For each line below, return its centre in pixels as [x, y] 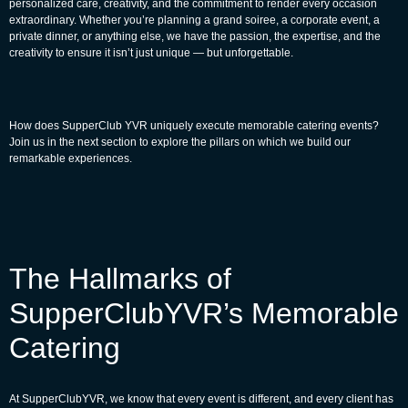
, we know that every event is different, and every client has [249, 398]
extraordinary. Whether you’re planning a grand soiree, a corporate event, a [194, 20]
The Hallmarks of [120, 278]
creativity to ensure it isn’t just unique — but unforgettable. [151, 52]
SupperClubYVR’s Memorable [204, 313]
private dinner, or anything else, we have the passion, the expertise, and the [195, 36]
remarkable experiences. [71, 158]
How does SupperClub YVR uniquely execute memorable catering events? [194, 125]
